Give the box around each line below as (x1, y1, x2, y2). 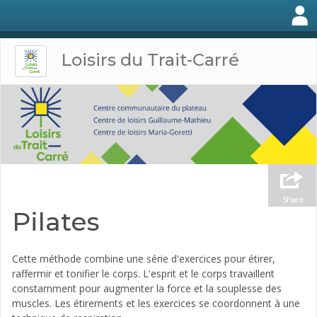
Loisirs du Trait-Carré (61, 49, 240, 70)
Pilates (12, 205, 100, 237)
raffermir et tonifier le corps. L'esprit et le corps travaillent (12, 266, 275, 280)
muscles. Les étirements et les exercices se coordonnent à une (12, 296, 300, 310)
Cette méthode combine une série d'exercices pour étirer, (12, 251, 275, 265)
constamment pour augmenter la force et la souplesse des (12, 281, 282, 295)
